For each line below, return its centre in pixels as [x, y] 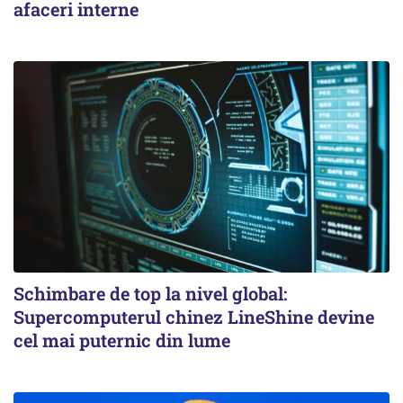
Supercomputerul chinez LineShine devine [194, 316]
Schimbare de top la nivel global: [150, 293]
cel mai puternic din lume [122, 340]
